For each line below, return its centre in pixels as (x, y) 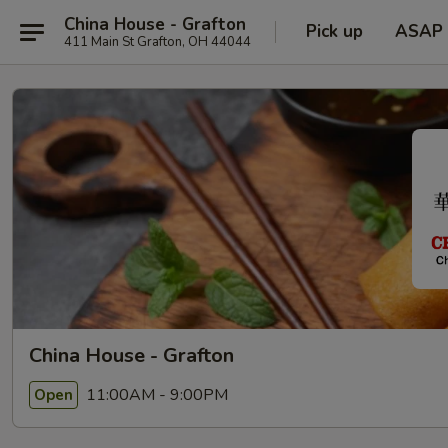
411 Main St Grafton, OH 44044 (157, 41)
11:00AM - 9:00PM (155, 394)
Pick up (334, 31)
